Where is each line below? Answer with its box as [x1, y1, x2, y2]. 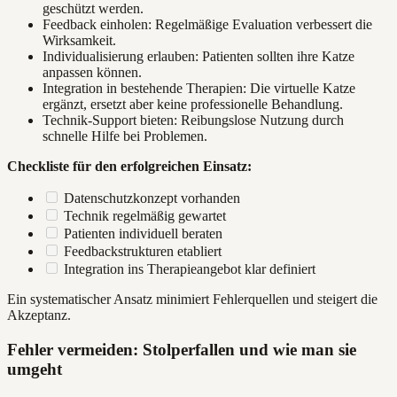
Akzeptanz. [7, 307, 71, 323]
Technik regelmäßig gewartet [64, 208, 226, 224]
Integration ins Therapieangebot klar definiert [64, 261, 315, 277]
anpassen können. [43, 65, 142, 81]
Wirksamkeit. [43, 33, 116, 49]
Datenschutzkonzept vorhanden [64, 191, 240, 206]
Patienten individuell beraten [64, 226, 222, 242]
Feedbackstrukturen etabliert [64, 244, 222, 260]
